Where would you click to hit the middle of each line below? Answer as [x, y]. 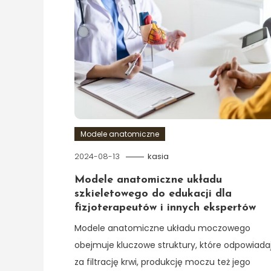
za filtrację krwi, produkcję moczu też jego [162, 262]
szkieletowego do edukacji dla [153, 194]
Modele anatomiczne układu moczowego [162, 228]
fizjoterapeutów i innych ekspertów [165, 207]
